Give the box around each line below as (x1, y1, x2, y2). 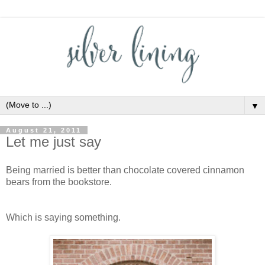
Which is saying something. (6, 212, 121, 222)
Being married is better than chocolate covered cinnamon (6, 164, 244, 175)
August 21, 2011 (6, 127, 82, 134)
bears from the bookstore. (6, 176, 112, 187)
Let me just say (6, 134, 101, 150)
